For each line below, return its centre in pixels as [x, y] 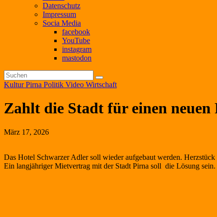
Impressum [59, 14]
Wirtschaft [101, 85]
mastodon [77, 58]
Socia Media [62, 23]
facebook [76, 32]
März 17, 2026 [26, 132]
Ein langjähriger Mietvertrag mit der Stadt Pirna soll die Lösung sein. [110, 166]
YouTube [76, 40]
